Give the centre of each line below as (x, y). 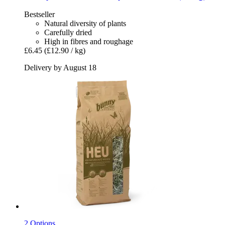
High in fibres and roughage (89, 42)
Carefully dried (68, 33)
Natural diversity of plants (85, 24)
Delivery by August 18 (60, 68)
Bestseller (39, 15)
